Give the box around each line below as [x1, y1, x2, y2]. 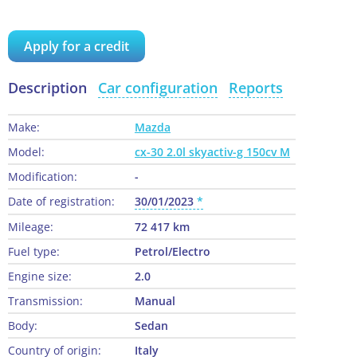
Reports [229, 78, 283, 98]
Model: [8, 144, 45, 160]
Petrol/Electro [135, 244, 210, 260]
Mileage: [8, 219, 53, 235]
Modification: [8, 169, 77, 185]
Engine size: [8, 269, 72, 284]
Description [8, 78, 87, 98]
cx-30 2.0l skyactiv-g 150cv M [135, 144, 290, 160]
